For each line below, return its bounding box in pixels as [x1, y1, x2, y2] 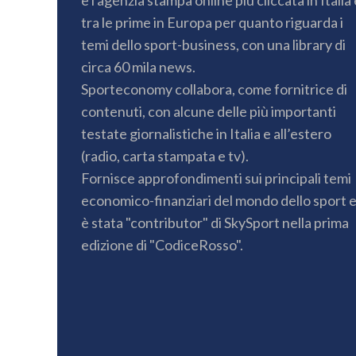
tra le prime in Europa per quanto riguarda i [81, 13, 343, 31]
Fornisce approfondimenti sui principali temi [81, 168, 351, 187]
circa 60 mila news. [81, 57, 195, 75]
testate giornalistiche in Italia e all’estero [81, 124, 331, 142]
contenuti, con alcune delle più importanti [81, 102, 336, 120]
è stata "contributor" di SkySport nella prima [81, 213, 349, 231]
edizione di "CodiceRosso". [81, 235, 243, 253]
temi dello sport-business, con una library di [81, 35, 346, 53]
